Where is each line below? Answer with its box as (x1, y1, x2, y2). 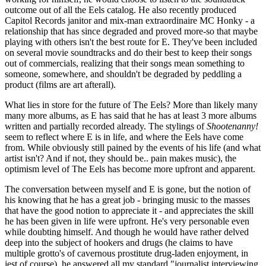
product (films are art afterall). (5, 79, 116, 90)
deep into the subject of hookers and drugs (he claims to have (5, 237, 233, 248)
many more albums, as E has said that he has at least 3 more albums (5, 110, 256, 121)
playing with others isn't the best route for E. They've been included (5, 36, 257, 47)
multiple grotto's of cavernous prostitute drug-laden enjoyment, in (5, 248, 248, 258)
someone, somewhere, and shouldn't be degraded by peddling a (5, 68, 242, 79)
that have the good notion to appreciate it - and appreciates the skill (5, 205, 254, 216)
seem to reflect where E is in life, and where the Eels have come (5, 131, 243, 142)
